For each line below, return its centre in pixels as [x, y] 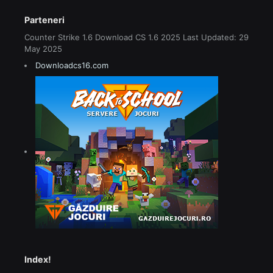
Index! [38, 259]
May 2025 [43, 49]
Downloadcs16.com [72, 65]
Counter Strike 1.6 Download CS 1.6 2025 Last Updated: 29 [136, 37]
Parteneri [44, 20]
